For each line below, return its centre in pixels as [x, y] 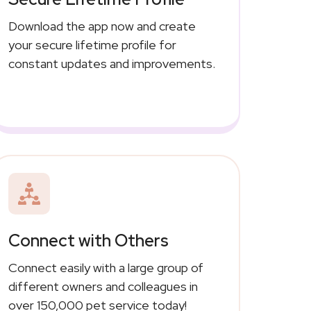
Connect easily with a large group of [106, 267]
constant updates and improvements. [111, 63]
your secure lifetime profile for [92, 44]
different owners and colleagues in [103, 286]
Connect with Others [88, 240]
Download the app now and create [102, 26]
